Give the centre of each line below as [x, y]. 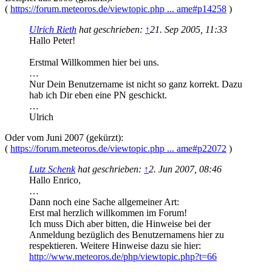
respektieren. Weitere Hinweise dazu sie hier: [115, 246]
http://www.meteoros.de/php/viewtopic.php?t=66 [123, 257]
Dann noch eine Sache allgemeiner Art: [104, 202]
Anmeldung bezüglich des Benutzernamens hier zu [127, 235]
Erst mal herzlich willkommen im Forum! [108, 213]
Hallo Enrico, [55, 180]
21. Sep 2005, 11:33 [189, 30]
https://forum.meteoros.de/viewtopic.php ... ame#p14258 [118, 9]
